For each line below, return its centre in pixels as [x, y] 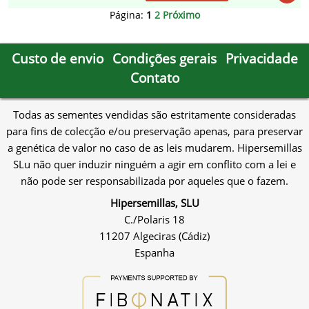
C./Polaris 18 [154, 220]
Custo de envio [57, 59]
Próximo [181, 15]
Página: [128, 15]
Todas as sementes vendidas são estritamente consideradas [154, 115]
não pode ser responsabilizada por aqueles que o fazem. [154, 181]
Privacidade [261, 59]
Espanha [154, 253]
